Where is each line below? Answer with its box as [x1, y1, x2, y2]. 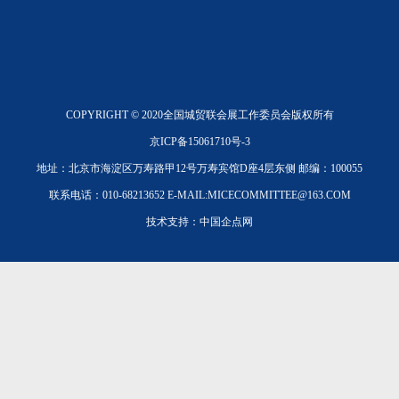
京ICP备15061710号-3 [149, 135, 250, 149]
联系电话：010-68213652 [48, 189, 165, 202]
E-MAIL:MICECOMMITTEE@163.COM [167, 189, 351, 202]
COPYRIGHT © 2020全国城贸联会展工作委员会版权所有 [65, 109, 334, 122]
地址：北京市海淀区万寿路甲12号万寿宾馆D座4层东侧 [37, 162, 296, 175]
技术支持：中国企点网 [146, 216, 253, 229]
